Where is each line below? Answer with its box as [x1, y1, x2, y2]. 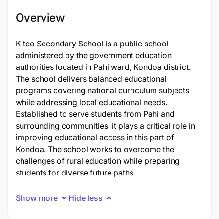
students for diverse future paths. [16, 168, 135, 177]
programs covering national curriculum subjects [16, 86, 189, 95]
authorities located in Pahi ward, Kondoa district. [16, 62, 191, 72]
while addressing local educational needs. [16, 97, 167, 107]
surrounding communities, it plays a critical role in [16, 121, 195, 131]
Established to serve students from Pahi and [16, 109, 175, 119]
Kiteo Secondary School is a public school [16, 39, 169, 48]
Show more [16, 193, 58, 203]
